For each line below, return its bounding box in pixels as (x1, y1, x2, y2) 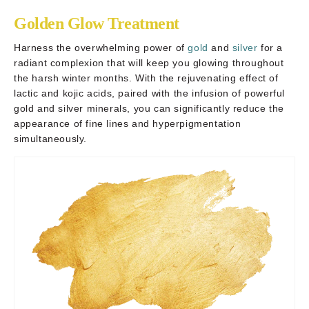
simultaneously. (14, 132, 87, 144)
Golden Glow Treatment (14, 14, 179, 32)
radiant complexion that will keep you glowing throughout (14, 57, 284, 68)
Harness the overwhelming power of (14, 41, 188, 53)
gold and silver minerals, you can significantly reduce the (14, 102, 284, 114)
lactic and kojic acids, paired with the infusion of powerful (14, 87, 286, 99)
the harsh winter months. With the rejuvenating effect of (14, 72, 279, 83)
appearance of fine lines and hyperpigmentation (14, 117, 241, 129)
